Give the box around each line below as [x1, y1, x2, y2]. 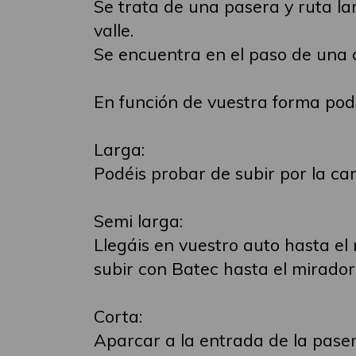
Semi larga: [94, 210, 183, 231]
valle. [94, 19, 133, 41]
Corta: [94, 305, 142, 327]
